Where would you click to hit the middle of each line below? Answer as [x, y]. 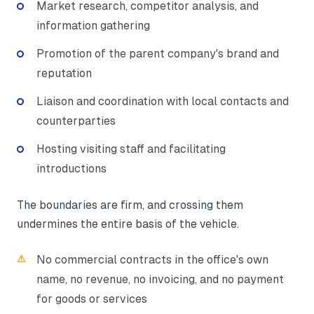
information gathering [93, 25]
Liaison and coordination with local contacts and [163, 101]
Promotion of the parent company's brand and [158, 53]
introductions [71, 168]
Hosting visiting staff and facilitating [131, 149]
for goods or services [92, 299]
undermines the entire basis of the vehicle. [128, 224]
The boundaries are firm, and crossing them [130, 205]
